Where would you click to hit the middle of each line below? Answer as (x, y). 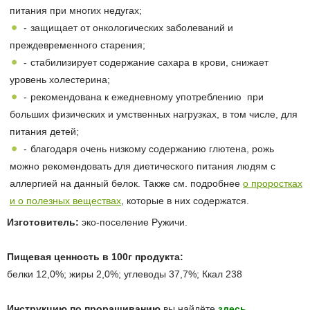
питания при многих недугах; (76, 11)
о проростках (273, 184)
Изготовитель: (43, 222)
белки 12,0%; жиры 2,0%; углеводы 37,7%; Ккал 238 (125, 274)
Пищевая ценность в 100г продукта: (95, 257)
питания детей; (44, 132)
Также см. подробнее (193, 184)
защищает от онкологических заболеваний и (132, 28)
